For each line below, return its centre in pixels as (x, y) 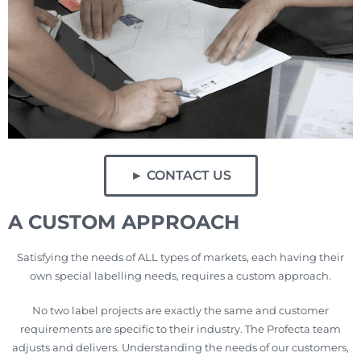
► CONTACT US (180, 175)
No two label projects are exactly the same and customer (180, 310)
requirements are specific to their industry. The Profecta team (180, 329)
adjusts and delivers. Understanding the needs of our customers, (180, 347)
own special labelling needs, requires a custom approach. (180, 276)
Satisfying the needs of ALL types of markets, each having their (180, 257)
